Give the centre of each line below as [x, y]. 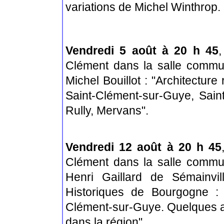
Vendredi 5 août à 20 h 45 [142, 50]
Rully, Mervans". [107, 110]
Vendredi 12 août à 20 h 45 [144, 147]
